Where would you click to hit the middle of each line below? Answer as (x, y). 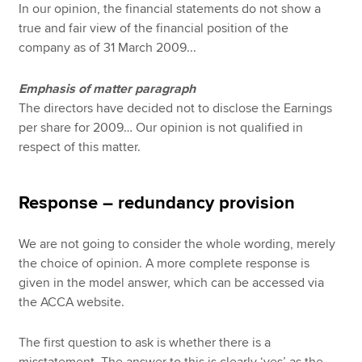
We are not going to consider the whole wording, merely (177, 244)
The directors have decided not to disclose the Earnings (176, 108)
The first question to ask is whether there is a (145, 343)
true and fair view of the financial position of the (154, 29)
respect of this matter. (80, 147)
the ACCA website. (72, 302)
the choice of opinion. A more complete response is (164, 263)
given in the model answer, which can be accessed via (172, 282)
